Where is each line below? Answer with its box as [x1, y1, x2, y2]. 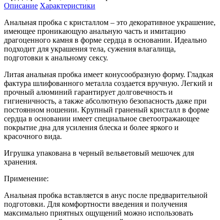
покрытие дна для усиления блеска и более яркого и [4, 123, 179, 132]
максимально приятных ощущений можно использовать [4, 208, 193, 217]
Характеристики [40, 1, 95, 10]
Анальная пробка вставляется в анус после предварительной [4, 191, 208, 199]
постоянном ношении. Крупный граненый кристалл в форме [4, 105, 209, 114]
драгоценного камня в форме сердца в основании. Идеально [4, 35, 207, 44]
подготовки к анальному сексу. [4, 53, 108, 62]
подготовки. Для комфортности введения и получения [4, 199, 187, 208]
